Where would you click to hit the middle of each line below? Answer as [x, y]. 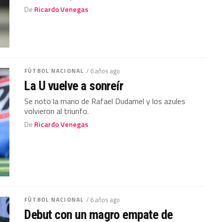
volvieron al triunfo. [57, 111]
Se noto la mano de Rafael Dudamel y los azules [105, 101]
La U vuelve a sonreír [74, 86]
